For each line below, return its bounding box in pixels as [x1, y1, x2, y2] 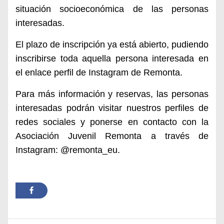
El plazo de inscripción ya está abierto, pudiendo [15, 39, 208, 49]
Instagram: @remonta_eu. [15, 144, 120, 155]
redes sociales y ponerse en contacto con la [15, 116, 208, 127]
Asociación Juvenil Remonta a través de [15, 130, 208, 141]
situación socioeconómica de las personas [15, 3, 208, 14]
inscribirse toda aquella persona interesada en [15, 53, 208, 63]
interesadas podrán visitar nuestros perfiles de [15, 102, 208, 113]
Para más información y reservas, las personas [15, 88, 208, 99]
